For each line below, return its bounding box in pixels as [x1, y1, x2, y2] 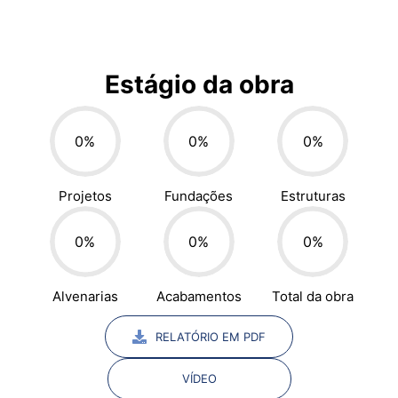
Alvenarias [52, 288, 118, 306]
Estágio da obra [104, 69, 294, 100]
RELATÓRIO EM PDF [155, 329, 266, 344]
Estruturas [280, 187, 346, 205]
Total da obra [272, 288, 354, 306]
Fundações [164, 187, 234, 205]
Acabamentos [155, 288, 242, 306]
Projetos [58, 187, 112, 205]
